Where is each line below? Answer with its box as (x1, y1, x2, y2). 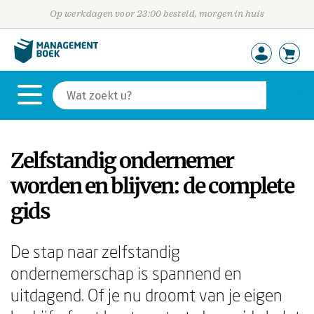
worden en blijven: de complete (11, 172, 294, 199)
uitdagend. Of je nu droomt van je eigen (11, 285, 282, 305)
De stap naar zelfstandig (11, 241, 180, 261)
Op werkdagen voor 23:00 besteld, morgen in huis (49, 8, 265, 19)
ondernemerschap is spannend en (11, 263, 242, 283)
